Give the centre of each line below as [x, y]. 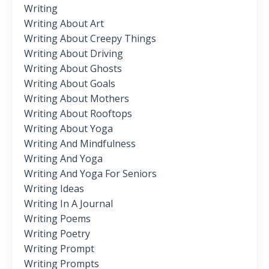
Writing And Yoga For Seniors [90, 174]
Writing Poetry [57, 234]
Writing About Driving [74, 54]
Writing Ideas [54, 189]
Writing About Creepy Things [90, 39]
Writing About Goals [70, 84]
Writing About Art [64, 24]
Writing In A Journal [68, 204]
